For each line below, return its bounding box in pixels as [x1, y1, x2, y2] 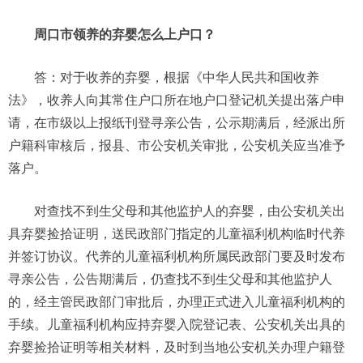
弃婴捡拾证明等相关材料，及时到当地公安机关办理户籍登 [8, 340, 345, 354]
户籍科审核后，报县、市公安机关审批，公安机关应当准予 [8, 138, 345, 152]
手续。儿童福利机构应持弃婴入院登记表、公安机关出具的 [8, 317, 345, 331]
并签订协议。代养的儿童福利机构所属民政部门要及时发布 [8, 249, 345, 263]
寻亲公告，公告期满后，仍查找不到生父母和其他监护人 [8, 271, 332, 286]
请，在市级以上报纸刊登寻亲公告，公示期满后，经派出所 [8, 115, 345, 130]
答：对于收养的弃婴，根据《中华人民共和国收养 [34, 70, 319, 84]
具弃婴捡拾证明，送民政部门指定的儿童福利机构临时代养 [8, 226, 345, 241]
